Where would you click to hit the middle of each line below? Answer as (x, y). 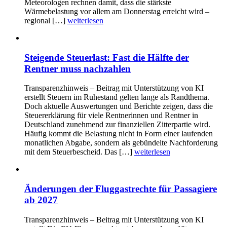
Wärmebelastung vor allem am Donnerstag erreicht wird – (117, 11)
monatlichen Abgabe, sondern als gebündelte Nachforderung (121, 143)
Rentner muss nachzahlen (78, 68)
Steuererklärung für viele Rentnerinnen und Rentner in (111, 116)
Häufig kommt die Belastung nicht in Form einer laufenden (119, 134)
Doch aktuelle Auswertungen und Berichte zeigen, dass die (119, 106)
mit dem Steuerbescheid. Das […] (79, 152)
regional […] (46, 20)
